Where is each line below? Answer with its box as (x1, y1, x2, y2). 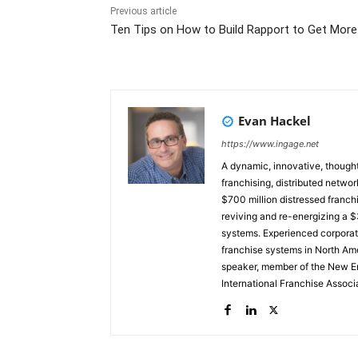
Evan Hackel (238, 112, 311, 129)
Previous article (110, 5, 177, 17)
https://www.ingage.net (221, 137, 319, 149)
